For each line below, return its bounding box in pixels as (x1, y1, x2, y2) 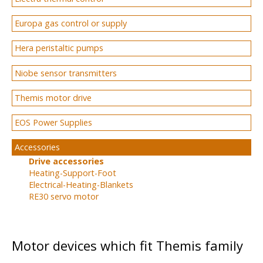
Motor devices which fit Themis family (12, 237, 243, 255)
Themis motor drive (15, 92, 92, 103)
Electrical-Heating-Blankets (28, 178, 133, 190)
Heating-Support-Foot (28, 167, 116, 178)
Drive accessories (28, 155, 104, 167)
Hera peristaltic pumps (15, 42, 104, 54)
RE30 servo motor (28, 190, 99, 202)
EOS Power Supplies (15, 116, 93, 128)
